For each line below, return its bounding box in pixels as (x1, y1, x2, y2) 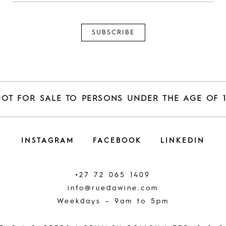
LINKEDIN (160, 137, 205, 145)
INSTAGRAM (21, 137, 74, 145)
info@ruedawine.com (67, 185, 158, 192)
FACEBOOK (92, 137, 142, 145)
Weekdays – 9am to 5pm (56, 198, 169, 205)
